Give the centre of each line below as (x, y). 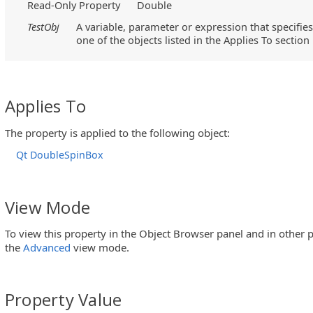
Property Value (64, 300)
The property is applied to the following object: (117, 132)
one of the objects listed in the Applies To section (193, 40)
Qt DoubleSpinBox (60, 154)
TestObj (44, 27)
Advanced (47, 248)
